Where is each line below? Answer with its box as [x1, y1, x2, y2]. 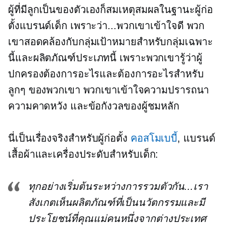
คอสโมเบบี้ [130, 133, 178, 144]
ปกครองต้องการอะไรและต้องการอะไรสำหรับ [8, 68, 204, 79]
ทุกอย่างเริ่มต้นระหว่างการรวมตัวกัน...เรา [28, 181, 208, 192]
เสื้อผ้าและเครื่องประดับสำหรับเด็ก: [8, 149, 159, 160]
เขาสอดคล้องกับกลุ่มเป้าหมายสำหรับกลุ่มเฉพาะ [8, 36, 213, 47]
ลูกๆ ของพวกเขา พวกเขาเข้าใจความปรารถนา [8, 84, 209, 95]
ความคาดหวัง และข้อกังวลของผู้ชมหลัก [8, 100, 180, 111]
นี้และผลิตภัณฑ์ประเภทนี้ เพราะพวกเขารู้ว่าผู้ [8, 52, 202, 63]
